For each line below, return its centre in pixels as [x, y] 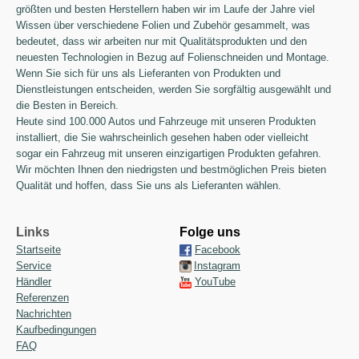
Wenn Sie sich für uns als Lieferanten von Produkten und [148, 73]
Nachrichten [44, 314]
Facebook [218, 250]
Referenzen [42, 298]
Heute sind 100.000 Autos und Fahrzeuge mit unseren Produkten [166, 121]
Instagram [217, 266]
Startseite [38, 250]
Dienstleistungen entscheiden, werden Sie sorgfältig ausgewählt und [173, 89]
